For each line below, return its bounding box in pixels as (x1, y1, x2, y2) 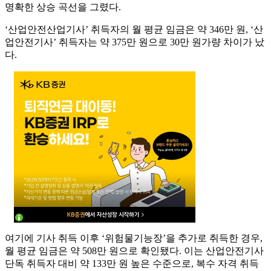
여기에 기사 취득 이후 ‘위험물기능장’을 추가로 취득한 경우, (5, 233, 263, 244)
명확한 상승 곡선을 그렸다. (5, 2, 121, 13)
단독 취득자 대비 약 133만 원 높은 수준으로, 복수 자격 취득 (5, 258, 259, 269)
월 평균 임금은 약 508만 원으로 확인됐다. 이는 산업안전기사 (5, 246, 264, 256)
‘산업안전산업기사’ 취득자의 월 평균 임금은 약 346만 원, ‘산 (5, 24, 263, 35)
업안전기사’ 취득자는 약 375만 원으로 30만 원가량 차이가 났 (5, 37, 264, 48)
